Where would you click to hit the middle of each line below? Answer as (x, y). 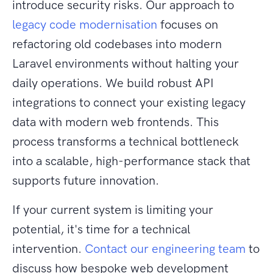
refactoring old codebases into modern (117, 44)
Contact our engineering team (165, 249)
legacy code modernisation (85, 25)
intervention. (48, 249)
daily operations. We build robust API (113, 83)
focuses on (188, 25)
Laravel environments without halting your (126, 64)
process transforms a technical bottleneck (126, 142)
